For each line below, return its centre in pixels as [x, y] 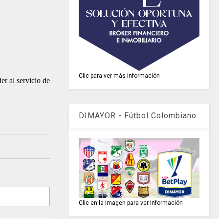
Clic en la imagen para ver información [131, 203]
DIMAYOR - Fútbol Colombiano [138, 115]
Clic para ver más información [120, 76]
